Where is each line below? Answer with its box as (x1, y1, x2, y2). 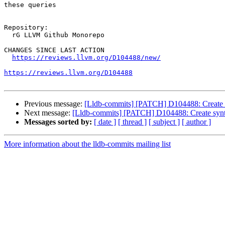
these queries (4, 1, 56, 9)
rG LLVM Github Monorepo (4, 31, 12, 39)
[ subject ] (149, 118, 180, 127)
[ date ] (94, 118, 116, 127)
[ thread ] (118, 118, 147, 127)
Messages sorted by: (24, 118, 92, 127)
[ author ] (182, 118, 211, 127)
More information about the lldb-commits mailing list (4, 140, 171, 149)
